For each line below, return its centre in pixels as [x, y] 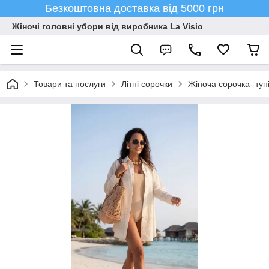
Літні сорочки [147, 84]
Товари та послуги [70, 84]
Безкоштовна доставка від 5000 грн [134, 8]
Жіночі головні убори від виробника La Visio [107, 26]
